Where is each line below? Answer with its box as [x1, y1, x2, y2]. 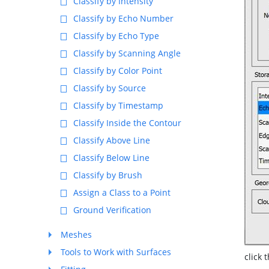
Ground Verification [73, 204, 151, 216]
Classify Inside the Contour [73, 117, 181, 128]
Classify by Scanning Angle [73, 47, 181, 59]
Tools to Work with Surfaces [61, 246, 171, 258]
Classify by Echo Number [73, 13, 174, 24]
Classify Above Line [73, 134, 150, 146]
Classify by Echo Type [73, 30, 159, 41]
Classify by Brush [73, 169, 142, 181]
